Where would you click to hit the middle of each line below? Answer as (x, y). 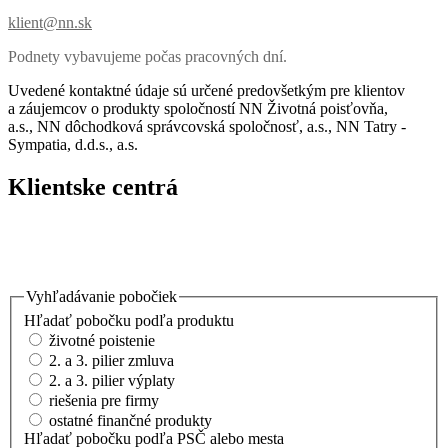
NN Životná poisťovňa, (313, 108)
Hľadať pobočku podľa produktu (129, 320)
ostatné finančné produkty (130, 420)
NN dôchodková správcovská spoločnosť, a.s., (186, 126)
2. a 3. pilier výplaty (112, 380)
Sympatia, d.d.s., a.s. (75, 144)
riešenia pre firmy (104, 400)
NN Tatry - (371, 126)
